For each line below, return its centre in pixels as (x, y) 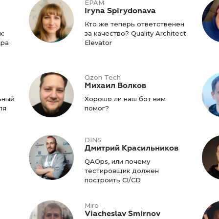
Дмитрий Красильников (132, 148)
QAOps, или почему (118, 161)
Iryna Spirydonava (120, 11)
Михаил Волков (116, 85)
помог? (97, 108)
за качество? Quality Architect (136, 33)
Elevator (99, 42)
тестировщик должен (122, 170)
